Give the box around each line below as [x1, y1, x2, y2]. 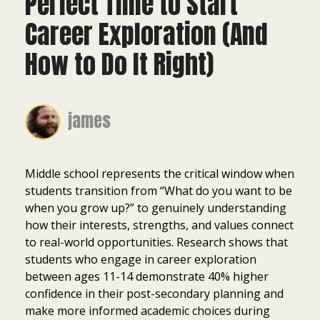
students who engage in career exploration [25, 251, 256, 268]
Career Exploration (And [25, 15, 268, 54]
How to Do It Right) [25, 45, 214, 84]
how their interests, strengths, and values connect [25, 217, 294, 234]
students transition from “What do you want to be [25, 183, 292, 199]
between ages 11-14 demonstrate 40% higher [25, 269, 269, 285]
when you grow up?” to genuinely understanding [25, 200, 286, 216]
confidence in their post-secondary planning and [25, 286, 284, 302]
